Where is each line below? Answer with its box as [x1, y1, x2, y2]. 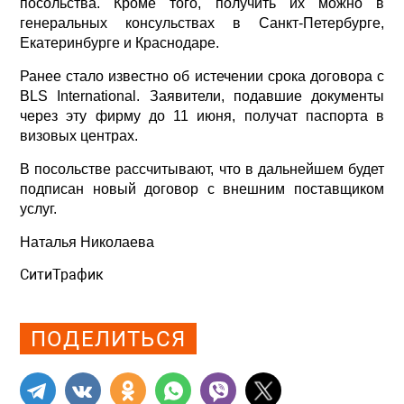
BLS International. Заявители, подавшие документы [20, 88, 384, 105]
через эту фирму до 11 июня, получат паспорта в [20, 108, 384, 124]
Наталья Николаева [20, 234, 154, 251]
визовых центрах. [20, 128, 142, 144]
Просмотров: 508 [20, 283, 135, 301]
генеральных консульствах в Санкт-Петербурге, [20, 15, 384, 32]
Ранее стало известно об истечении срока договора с [20, 69, 384, 85]
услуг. [20, 201, 57, 217]
